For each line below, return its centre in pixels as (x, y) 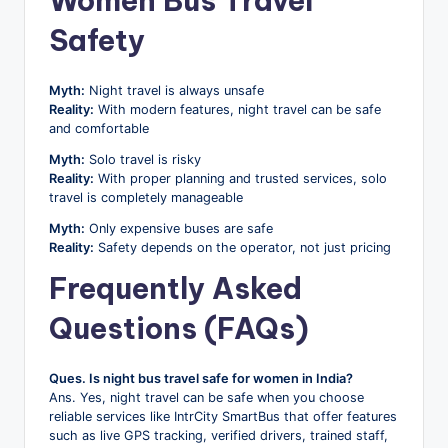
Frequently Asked (175, 288)
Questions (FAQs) (179, 328)
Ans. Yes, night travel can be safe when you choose (206, 397)
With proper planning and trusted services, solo (240, 178)
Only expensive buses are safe (179, 228)
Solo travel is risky (143, 159)
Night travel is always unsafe (174, 90)
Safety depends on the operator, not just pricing (242, 247)
